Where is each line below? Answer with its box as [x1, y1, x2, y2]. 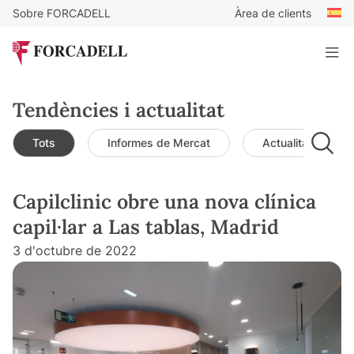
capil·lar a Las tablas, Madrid [13, 214, 279, 240]
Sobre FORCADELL [13, 6, 111, 20]
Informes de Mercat [107, 136, 210, 150]
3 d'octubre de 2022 [13, 243, 137, 259]
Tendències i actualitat [13, 97, 224, 123]
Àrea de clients [235, 6, 311, 20]
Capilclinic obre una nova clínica [13, 189, 316, 215]
